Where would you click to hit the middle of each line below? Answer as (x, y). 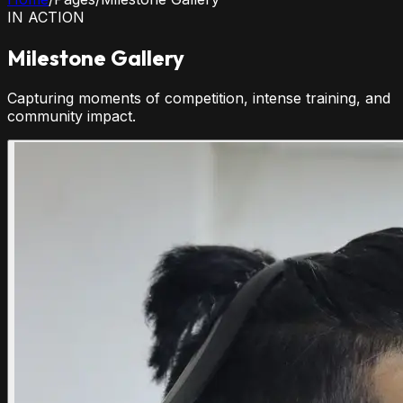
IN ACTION (46, 17)
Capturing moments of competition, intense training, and (199, 98)
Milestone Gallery (96, 57)
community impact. (72, 116)
